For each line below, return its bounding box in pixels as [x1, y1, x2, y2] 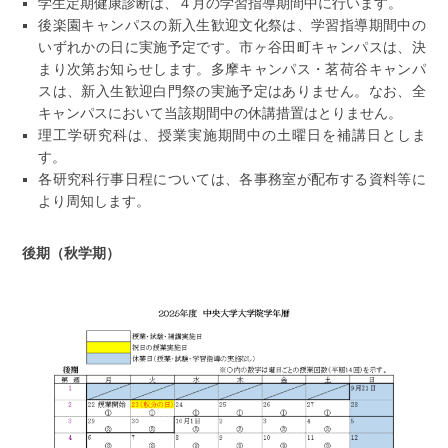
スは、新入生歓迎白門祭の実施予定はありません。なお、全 [38, 82, 426, 99]
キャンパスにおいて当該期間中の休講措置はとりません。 [38, 104, 403, 121]
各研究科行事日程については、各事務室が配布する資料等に [38, 170, 426, 187]
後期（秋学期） [22, 244, 121, 261]
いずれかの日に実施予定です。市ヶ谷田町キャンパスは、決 [38, 38, 426, 55]
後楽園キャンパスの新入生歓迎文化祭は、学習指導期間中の [38, 16, 426, 33]
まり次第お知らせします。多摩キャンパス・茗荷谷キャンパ [38, 60, 426, 77]
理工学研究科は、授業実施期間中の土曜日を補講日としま [38, 126, 426, 143]
